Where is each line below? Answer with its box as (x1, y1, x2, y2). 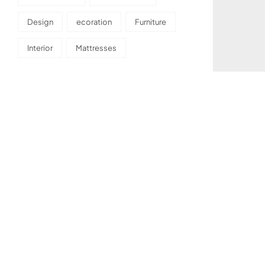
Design (27, 17, 53, 27)
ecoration (76, 17, 112, 27)
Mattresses (76, 43, 117, 53)
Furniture (135, 17, 166, 27)
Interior (27, 43, 53, 53)
